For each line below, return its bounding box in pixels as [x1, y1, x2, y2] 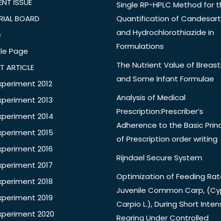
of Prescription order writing [116, 134, 218, 145]
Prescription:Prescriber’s [116, 106, 203, 117]
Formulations [116, 41, 164, 52]
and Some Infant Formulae [116, 74, 214, 84]
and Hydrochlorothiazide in [116, 27, 214, 38]
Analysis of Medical [116, 92, 185, 103]
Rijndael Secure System [116, 152, 202, 163]
